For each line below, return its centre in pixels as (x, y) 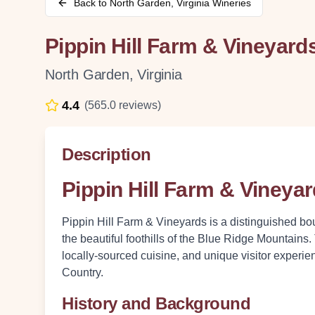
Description (107, 154)
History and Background (156, 303)
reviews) (139, 105)
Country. (83, 272)
